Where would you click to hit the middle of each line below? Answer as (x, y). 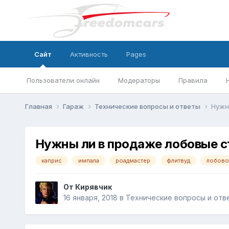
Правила (193, 80)
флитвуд (178, 160)
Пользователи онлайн (63, 80)
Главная (39, 106)
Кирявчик (93, 187)
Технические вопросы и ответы (148, 106)
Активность (89, 54)
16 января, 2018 (90, 198)
